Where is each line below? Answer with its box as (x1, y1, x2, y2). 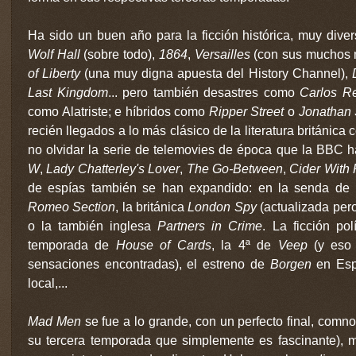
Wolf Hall (28, 47, 80, 61)
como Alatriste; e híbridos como (28, 104, 209, 118)
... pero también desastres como (107, 85, 300, 99)
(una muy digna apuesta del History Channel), (80, 66, 352, 80)
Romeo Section (28, 199, 116, 214)
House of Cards (115, 238, 211, 252)
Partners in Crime (157, 219, 263, 233)
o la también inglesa (28, 219, 158, 233)
